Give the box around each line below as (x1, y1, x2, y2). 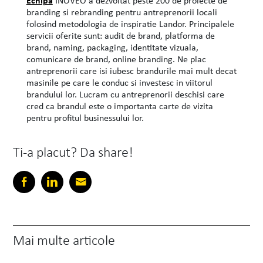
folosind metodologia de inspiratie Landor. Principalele (26, 18, 234, 30)
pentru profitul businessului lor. (26, 112, 144, 124)
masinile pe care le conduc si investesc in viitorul (26, 76, 213, 89)
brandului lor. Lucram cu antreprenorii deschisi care (26, 88, 224, 100)
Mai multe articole (13, 231, 116, 249)
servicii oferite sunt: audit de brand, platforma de (26, 29, 215, 42)
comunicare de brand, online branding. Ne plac (26, 53, 206, 65)
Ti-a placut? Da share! (13, 143, 134, 161)
